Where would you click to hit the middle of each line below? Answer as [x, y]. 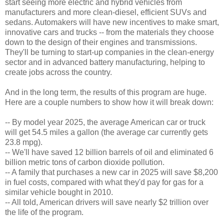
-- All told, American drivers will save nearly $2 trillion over [107, 202]
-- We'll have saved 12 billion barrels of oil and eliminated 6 [109, 152]
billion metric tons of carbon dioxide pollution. [85, 162]
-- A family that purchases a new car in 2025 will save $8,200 [111, 172]
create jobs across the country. [58, 72]
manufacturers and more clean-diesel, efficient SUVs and [106, 12]
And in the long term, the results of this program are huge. [106, 92]
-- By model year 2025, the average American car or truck [105, 122]
